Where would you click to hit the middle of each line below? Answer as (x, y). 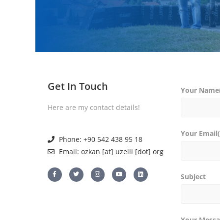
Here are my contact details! (94, 107)
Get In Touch (78, 86)
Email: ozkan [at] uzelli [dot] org (111, 151)
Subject (193, 177)
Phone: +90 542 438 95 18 (100, 139)
